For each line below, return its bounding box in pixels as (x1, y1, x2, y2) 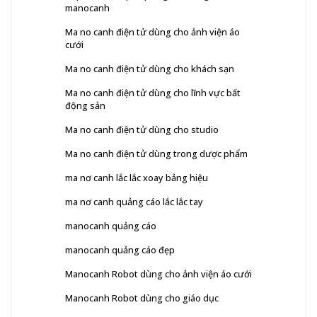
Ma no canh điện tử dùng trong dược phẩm (65, 147, 248, 161)
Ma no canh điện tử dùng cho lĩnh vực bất (65, 86, 241, 100)
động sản (65, 99, 105, 113)
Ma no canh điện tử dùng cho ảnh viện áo (65, 25, 240, 39)
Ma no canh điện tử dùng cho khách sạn (65, 62, 234, 76)
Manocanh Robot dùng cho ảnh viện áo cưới (65, 267, 252, 281)
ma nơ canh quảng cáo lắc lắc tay (65, 195, 203, 209)
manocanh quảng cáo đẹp (65, 243, 175, 257)
